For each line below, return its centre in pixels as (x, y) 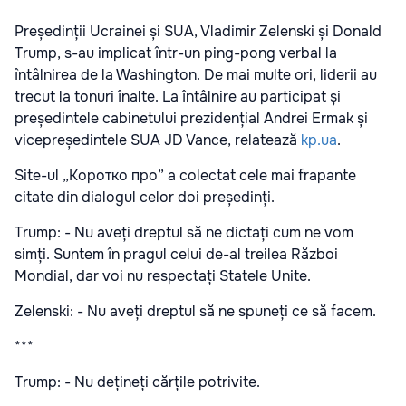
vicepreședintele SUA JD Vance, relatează (158, 140)
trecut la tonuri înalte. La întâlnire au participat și (178, 97)
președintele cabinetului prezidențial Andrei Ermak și (191, 119)
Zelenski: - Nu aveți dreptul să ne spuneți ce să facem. (195, 312)
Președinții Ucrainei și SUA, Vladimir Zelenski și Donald (198, 32)
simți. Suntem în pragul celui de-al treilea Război (176, 255)
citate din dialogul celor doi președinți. (145, 198)
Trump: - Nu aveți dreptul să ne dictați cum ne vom (184, 233)
